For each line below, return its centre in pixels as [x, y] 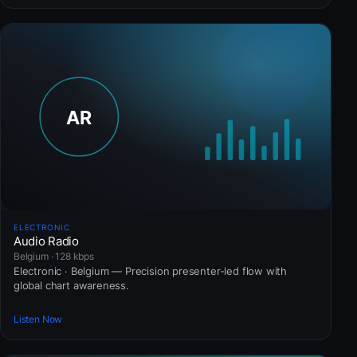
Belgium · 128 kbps [54, 256]
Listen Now [38, 320]
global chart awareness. [71, 285]
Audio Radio [46, 241]
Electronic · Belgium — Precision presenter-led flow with [151, 271]
